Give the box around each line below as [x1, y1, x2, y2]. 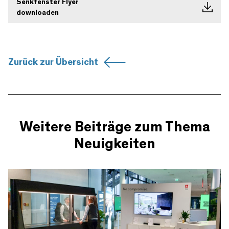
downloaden [16, 9, 59, 17]
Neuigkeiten [74, 137, 155, 152]
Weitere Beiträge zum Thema [19, 120, 210, 135]
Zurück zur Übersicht [8, 58, 98, 67]
